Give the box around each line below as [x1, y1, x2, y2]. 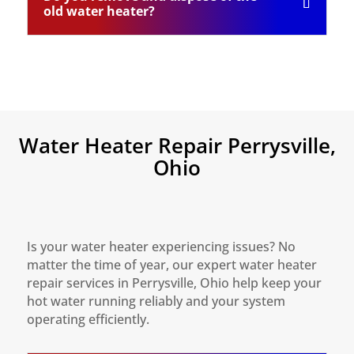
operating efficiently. [26, 311, 149, 328]
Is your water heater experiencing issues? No [26, 238, 296, 255]
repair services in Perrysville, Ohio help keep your [26, 274, 322, 292]
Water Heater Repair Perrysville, [18, 131, 336, 160]
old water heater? [43, 2, 155, 20]
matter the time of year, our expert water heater [26, 256, 317, 273]
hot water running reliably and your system [26, 292, 285, 310]
